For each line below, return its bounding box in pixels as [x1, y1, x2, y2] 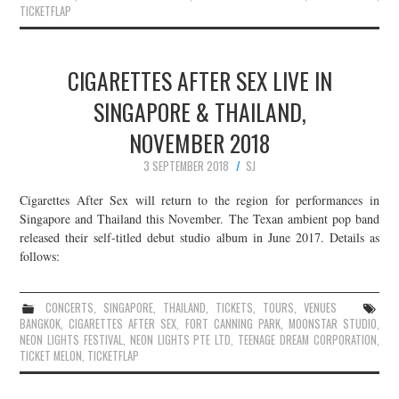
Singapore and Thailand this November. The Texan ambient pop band [20, 209, 379, 227]
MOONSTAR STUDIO [288, 314, 377, 332]
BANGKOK [20, 314, 61, 332]
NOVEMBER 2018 [129, 126, 270, 160]
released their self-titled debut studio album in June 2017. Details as [20, 228, 379, 246]
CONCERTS [45, 298, 94, 316]
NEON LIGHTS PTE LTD [129, 330, 232, 348]
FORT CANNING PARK [184, 314, 281, 332]
